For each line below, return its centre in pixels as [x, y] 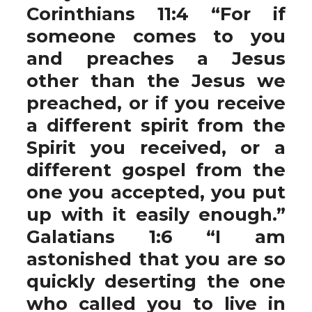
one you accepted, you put [156, 192]
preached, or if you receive [156, 103]
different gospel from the [156, 170]
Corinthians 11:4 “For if [156, 14]
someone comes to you [156, 36]
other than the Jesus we [156, 80]
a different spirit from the [156, 125]
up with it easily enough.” [156, 214]
